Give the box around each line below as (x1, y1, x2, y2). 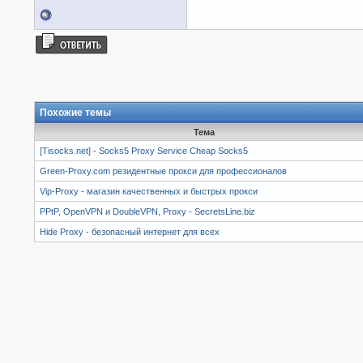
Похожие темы (40, 106, 111, 118)
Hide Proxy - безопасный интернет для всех (40, 226, 220, 237)
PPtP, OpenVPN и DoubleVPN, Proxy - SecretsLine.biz (40, 206, 255, 216)
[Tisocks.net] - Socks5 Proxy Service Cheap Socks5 (40, 145, 248, 156)
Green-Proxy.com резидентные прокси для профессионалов (40, 165, 287, 176)
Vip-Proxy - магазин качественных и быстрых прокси (40, 186, 258, 196)
